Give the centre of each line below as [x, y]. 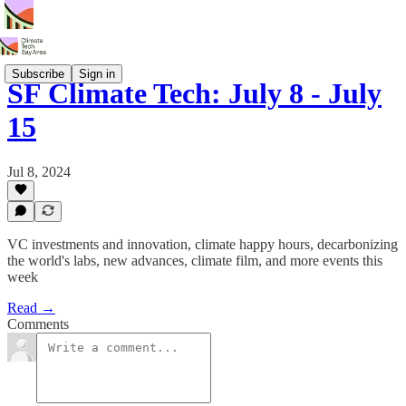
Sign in [97, 73]
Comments [38, 324]
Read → [31, 308]
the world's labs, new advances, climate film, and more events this [195, 261]
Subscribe [38, 73]
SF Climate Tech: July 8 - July [194, 94]
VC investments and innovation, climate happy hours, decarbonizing [203, 244]
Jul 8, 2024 [39, 171]
